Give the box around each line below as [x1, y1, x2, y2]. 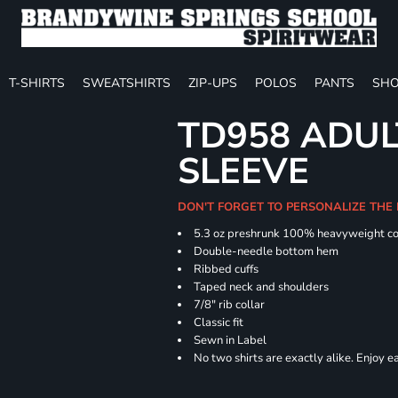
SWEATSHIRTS [83, 74, 171, 92]
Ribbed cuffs [194, 261, 259, 277]
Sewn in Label [194, 332, 267, 348]
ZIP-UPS [188, 74, 237, 92]
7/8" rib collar [194, 297, 266, 313]
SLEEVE [178, 147, 310, 195]
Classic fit [194, 314, 247, 330]
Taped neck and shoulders [194, 279, 330, 295]
